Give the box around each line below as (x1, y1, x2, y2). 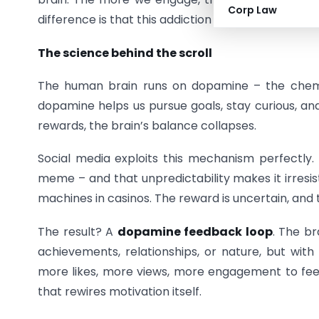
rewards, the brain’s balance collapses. (38, 117, 256, 134)
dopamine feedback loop (117, 223, 273, 240)
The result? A (38, 223, 117, 240)
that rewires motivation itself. (38, 283, 202, 300)
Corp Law (228, 3, 277, 17)
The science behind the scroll (38, 44, 212, 61)
